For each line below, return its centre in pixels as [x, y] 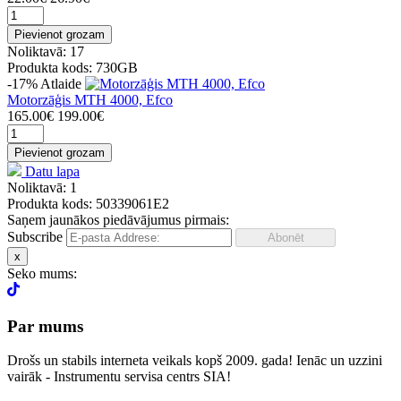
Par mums [45, 326]
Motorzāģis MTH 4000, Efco [90, 99]
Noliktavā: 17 [46, 51]
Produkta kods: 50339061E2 [88, 203]
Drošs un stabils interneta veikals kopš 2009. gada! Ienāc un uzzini [195, 361]
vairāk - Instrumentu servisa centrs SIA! [119, 377]
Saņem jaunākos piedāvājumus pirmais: [118, 219]
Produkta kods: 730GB [73, 67]
